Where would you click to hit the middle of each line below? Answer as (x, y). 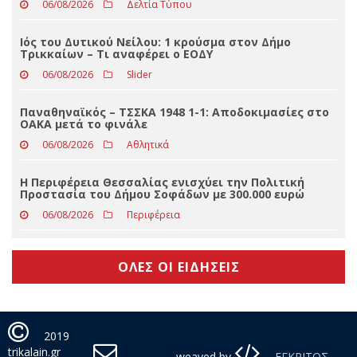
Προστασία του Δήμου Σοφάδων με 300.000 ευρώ (162, 266)
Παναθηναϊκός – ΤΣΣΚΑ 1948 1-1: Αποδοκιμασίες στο (175, 184)
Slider (139, 147)
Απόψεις (147, 18)
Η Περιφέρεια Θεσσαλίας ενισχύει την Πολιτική (162, 254)
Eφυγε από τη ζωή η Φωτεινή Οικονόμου (140, 56)
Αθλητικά (148, 217)
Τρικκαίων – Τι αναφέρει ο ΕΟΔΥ (116, 126)
